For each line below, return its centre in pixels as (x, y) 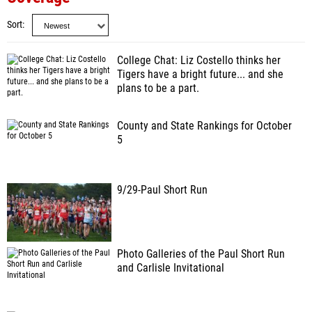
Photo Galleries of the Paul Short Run (201, 254)
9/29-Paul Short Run (162, 190)
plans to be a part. (158, 88)
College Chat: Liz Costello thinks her (199, 61)
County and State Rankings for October (204, 126)
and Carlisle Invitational (171, 268)
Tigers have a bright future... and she (200, 75)
